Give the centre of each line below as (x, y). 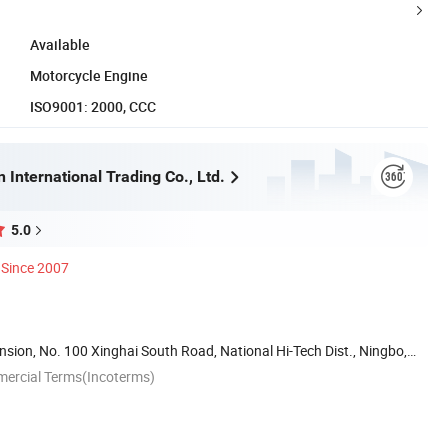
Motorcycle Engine (89, 75)
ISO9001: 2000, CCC (93, 106)
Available (60, 44)
